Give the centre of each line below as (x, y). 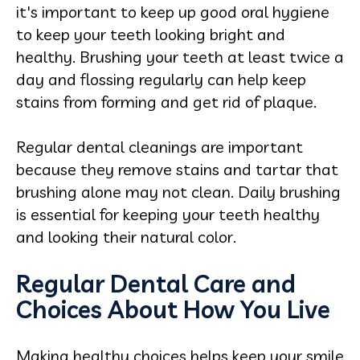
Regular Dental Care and (156, 283)
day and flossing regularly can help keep (161, 79)
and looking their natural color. (126, 236)
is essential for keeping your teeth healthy (168, 214)
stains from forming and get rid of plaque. (166, 101)
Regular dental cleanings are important (160, 146)
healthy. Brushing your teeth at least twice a (180, 56)
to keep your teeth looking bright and (151, 34)
